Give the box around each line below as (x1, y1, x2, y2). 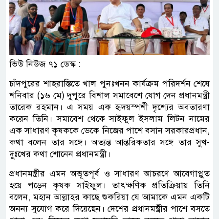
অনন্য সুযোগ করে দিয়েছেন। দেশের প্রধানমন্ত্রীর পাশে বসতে (9, 203, 210, 214)
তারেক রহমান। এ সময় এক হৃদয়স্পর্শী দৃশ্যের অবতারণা (9, 101, 210, 112)
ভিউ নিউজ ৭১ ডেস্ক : (9, 58, 81, 69)
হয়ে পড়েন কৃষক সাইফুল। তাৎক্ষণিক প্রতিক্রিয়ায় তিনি (9, 179, 210, 191)
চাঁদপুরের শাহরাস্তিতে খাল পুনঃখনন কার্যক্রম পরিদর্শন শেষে (9, 78, 210, 89)
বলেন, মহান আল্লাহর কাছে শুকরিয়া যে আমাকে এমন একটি (9, 191, 210, 202)
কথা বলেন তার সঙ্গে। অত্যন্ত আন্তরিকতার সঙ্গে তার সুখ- (9, 136, 210, 148)
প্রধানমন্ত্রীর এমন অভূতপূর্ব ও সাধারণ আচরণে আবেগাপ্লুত (9, 168, 210, 179)
